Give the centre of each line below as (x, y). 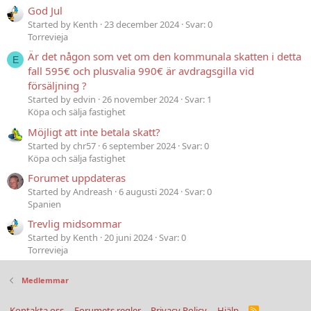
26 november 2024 (140, 100)
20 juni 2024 (128, 238)
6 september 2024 (139, 145)
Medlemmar (45, 280)
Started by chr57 (62, 145)
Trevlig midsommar (75, 224)
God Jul (45, 10)
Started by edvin (62, 100)
